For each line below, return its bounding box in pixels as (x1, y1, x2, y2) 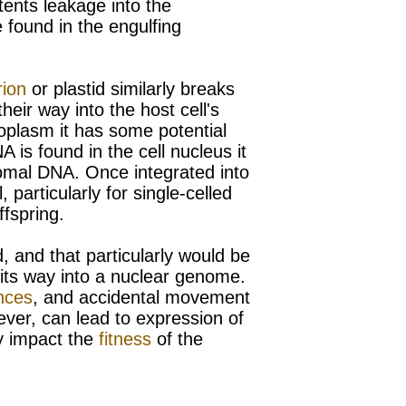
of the (151, 328, 203, 349)
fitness (99, 328, 151, 349)
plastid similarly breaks (53, 78, 235, 99)
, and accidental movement (33, 286, 250, 307)
